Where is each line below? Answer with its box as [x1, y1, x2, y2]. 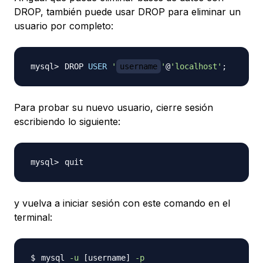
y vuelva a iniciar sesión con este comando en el [14, 197, 230, 210]
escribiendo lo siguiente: [14, 116, 120, 128]
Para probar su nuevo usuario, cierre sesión [14, 102, 213, 114]
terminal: [14, 211, 52, 224]
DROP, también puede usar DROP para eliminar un [14, 6, 241, 18]
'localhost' [170, 62, 222, 72]
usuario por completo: [14, 20, 113, 32]
